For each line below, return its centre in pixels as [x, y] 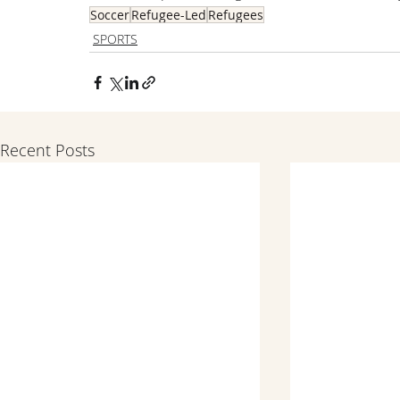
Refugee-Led [169, 15]
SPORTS [115, 39]
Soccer [110, 15]
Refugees [236, 15]
